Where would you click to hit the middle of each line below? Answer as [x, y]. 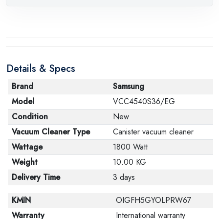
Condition [30, 116]
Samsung [129, 86]
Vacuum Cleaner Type [51, 131]
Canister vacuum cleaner [153, 131]
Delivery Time [36, 177]
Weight [25, 162]
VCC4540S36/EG [144, 101]
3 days [124, 177]
